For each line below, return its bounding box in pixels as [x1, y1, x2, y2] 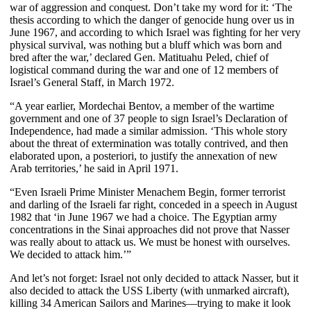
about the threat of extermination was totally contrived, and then [10, 137, 288, 149]
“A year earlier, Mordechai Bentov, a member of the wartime [10, 99, 274, 112]
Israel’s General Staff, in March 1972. [10, 76, 174, 88]
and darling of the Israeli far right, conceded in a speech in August [10, 198, 297, 210]
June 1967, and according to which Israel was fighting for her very [10, 26, 301, 38]
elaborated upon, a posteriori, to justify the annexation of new [10, 149, 278, 162]
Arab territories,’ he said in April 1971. [10, 162, 178, 174]
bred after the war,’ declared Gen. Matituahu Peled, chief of [10, 51, 269, 63]
